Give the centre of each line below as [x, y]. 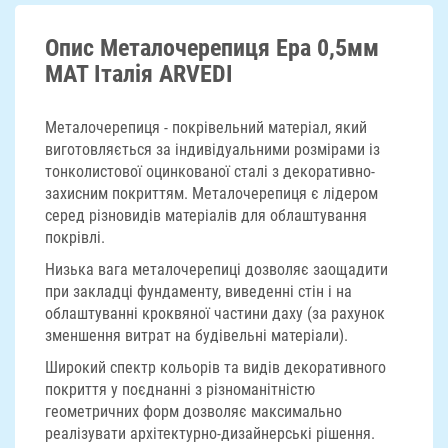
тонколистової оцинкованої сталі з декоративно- [210, 171]
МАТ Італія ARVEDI [139, 74]
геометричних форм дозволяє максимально [193, 411]
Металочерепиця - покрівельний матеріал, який [206, 127]
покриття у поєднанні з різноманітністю [180, 389]
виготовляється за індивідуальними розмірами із [212, 149]
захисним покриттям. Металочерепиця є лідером [211, 193]
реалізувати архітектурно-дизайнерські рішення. [210, 433]
